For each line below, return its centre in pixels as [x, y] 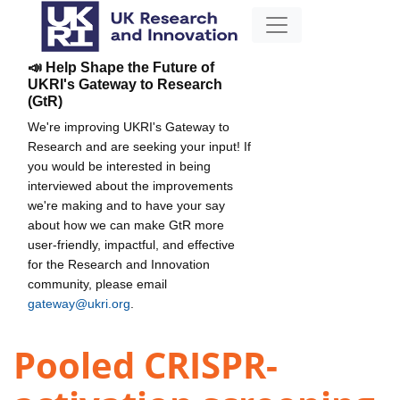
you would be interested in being [119, 166]
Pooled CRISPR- [146, 365]
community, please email [97, 283]
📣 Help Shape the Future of [121, 67]
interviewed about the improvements [130, 185]
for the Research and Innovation [119, 264]
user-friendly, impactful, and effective [131, 244]
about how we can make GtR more [126, 225]
